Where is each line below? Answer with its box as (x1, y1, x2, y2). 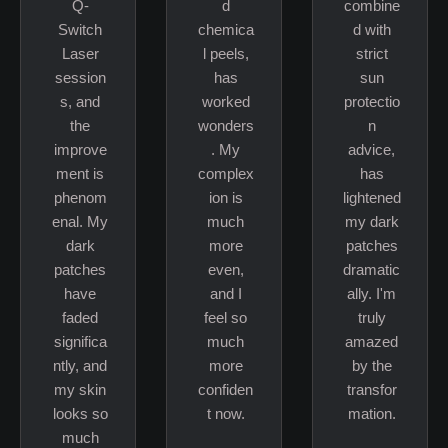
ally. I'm (347, 285, 397, 303)
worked (201, 93, 250, 111)
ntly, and (53, 357, 107, 375)
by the (351, 357, 392, 375)
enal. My (52, 213, 108, 231)
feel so (204, 309, 248, 327)
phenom (53, 189, 107, 207)
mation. (347, 405, 396, 423)
